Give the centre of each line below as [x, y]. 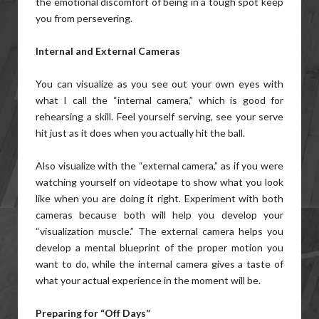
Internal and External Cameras [108, 51]
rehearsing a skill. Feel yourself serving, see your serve [159, 116]
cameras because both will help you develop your [159, 215]
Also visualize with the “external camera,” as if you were [159, 166]
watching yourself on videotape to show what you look [159, 182]
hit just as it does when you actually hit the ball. [140, 133]
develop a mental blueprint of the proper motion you [159, 247]
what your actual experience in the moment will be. [148, 280]
